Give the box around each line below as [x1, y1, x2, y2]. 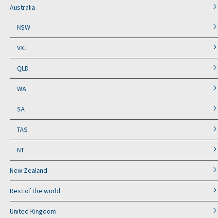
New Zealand [10, 166, 47, 175]
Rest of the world [10, 186, 60, 196]
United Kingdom [10, 207, 56, 216]
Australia [10, 3, 35, 12]
